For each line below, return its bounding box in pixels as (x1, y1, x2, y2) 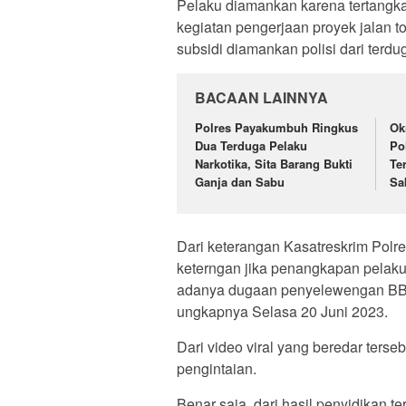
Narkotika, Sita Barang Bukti (195, 154, 353, 172)
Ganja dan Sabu (195, 172, 285, 190)
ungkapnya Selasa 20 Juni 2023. (177, 301, 388, 323)
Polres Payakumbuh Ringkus (195, 118, 358, 136)
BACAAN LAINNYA (195, 86, 328, 108)
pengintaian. (177, 358, 256, 380)
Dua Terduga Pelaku (195, 136, 307, 154)
